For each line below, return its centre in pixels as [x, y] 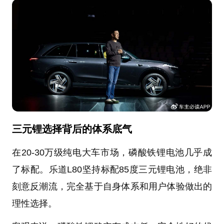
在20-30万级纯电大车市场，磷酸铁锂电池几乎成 [112, 152]
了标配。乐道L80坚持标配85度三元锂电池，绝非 [112, 169]
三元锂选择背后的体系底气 [72, 129]
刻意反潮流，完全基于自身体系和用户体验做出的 [112, 186]
